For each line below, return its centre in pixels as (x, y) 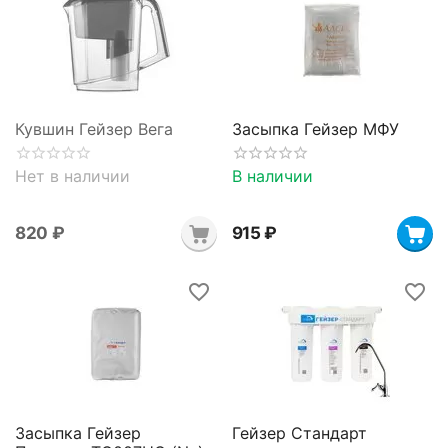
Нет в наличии (72, 175)
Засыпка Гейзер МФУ (315, 128)
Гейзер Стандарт (299, 433)
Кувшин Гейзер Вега (94, 128)
